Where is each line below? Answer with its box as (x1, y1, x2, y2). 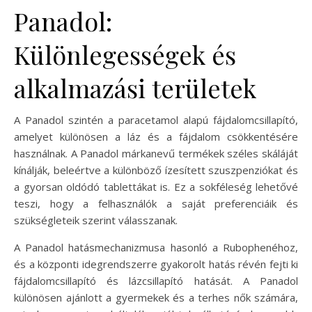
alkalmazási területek (14, 70, 256, 104)
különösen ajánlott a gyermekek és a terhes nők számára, (14, 290, 298, 304)
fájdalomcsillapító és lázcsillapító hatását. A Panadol (14, 273, 298, 288)
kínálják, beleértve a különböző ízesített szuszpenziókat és (14, 162, 298, 177)
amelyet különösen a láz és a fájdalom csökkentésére (14, 129, 298, 143)
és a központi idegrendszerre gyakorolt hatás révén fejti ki (14, 256, 298, 271)
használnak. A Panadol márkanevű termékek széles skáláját (14, 146, 298, 160)
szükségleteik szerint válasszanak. (14, 212, 178, 227)
